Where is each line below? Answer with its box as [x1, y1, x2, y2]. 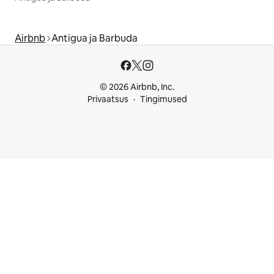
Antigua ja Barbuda [51, 32, 138, 45]
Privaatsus [87, 94, 128, 105]
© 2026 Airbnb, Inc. [100, 81, 174, 93]
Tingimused [139, 94, 187, 105]
